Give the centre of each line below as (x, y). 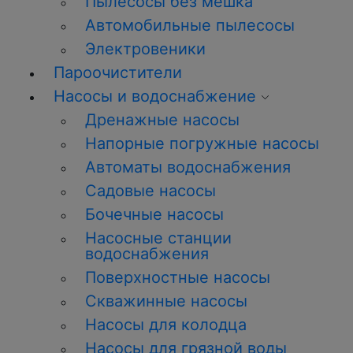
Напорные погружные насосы (202, 143)
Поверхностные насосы (178, 277)
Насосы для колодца (166, 325)
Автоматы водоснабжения (188, 167)
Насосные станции (158, 238)
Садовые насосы (150, 191)
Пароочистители (118, 72)
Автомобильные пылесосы (190, 25)
